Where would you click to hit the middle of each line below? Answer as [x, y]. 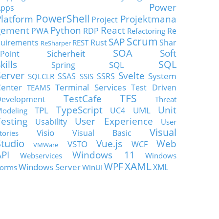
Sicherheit [66, 53]
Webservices [41, 155]
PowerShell [62, 18]
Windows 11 [104, 155]
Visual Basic [102, 133]
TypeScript [79, 110]
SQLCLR [41, 76]
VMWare [46, 145]
